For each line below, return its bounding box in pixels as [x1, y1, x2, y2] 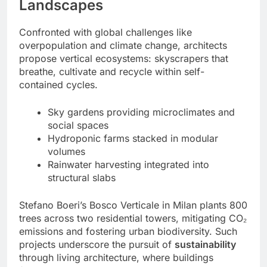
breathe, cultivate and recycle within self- [19, 65, 204, 77]
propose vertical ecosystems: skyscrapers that [19, 52, 228, 64]
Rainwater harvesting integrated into [48, 158, 209, 170]
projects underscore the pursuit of [19, 238, 175, 250]
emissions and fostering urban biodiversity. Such [19, 225, 237, 237]
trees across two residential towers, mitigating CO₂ [19, 212, 247, 224]
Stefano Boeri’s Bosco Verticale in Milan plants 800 [19, 198, 247, 211]
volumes [48, 145, 85, 157]
